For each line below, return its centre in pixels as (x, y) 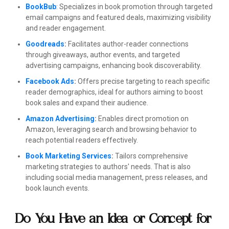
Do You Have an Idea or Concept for (113, 218)
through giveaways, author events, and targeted (103, 55)
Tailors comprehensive (151, 156)
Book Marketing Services (68, 156)
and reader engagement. (66, 28)
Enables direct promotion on (143, 119)
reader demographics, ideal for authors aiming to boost (114, 92)
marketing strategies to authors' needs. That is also (108, 167)
